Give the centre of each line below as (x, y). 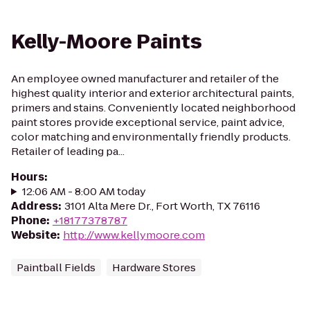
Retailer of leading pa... (68, 151)
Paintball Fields (56, 267)
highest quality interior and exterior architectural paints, (153, 93)
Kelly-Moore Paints (107, 42)
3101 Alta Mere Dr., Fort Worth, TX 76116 (162, 206)
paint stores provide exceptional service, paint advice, (148, 122)
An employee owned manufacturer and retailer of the (145, 79)
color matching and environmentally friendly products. (151, 137)
